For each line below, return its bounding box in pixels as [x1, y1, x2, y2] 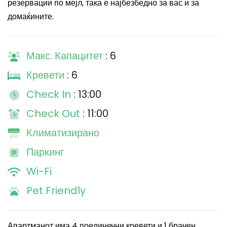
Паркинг [26, 145, 64, 159]
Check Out [26, 106, 83, 121]
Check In [26, 87, 73, 101]
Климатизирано [26, 126, 99, 140]
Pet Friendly [26, 183, 86, 198]
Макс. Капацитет [26, 49, 105, 63]
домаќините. [8, 11, 54, 22]
